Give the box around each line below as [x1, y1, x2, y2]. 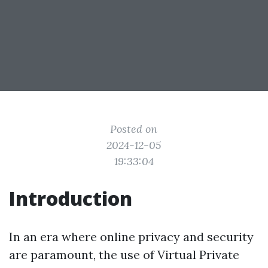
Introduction [9, 185, 132, 211]
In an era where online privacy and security [9, 229, 254, 244]
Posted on [110, 122, 158, 136]
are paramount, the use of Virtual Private [9, 247, 239, 262]
